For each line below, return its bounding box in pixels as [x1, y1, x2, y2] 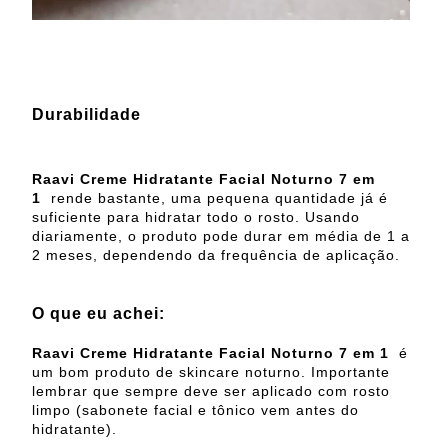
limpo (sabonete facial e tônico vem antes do [32, 402, 359, 419]
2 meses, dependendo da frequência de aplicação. [32, 247, 400, 264]
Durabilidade [32, 106, 141, 124]
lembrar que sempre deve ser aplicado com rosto [32, 383, 390, 400]
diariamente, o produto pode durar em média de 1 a [32, 228, 410, 245]
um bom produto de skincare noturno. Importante [32, 364, 390, 381]
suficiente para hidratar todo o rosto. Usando [32, 209, 360, 226]
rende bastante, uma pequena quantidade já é [51, 190, 388, 207]
